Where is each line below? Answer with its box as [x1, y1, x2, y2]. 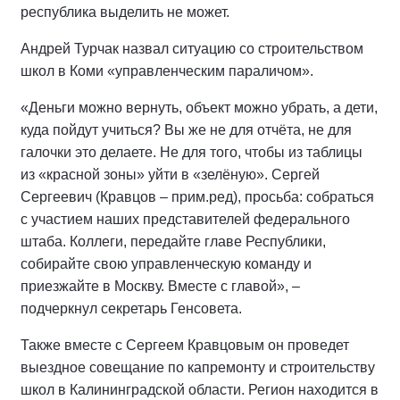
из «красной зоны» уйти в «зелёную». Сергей [21, 167, 320, 182]
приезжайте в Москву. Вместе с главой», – [21, 279, 300, 294]
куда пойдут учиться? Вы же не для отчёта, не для [21, 122, 352, 137]
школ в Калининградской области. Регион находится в [21, 382, 379, 397]
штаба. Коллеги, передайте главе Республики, [21, 234, 326, 249]
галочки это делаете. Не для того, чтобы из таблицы [21, 145, 362, 160]
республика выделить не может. [21, 4, 229, 20]
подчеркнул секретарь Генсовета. [21, 301, 242, 316]
